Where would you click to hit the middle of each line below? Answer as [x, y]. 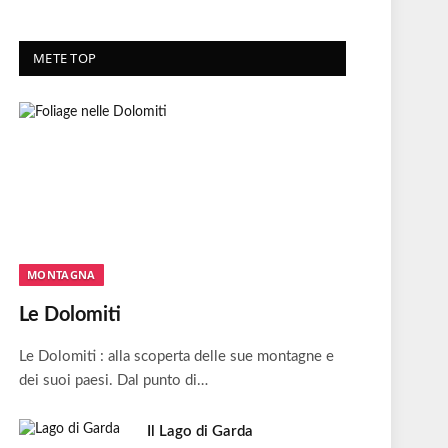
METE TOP [65, 57]
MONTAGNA [61, 274]
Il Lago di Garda [200, 431]
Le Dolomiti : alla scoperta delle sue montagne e [176, 356]
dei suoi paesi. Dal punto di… [113, 380]
